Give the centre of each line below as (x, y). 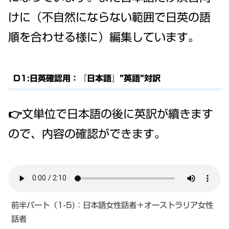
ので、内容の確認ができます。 (87, 134)
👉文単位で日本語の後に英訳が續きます (111, 114)
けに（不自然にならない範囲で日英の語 (109, 18)
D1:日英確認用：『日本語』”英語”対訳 (87, 78)
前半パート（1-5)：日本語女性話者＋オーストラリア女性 (112, 205)
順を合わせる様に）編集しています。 (109, 38)
